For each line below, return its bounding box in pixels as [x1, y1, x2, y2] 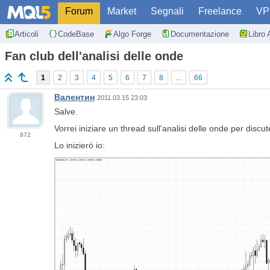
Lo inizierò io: [54, 140, 105, 151]
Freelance [198, 6, 242, 16]
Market [107, 6, 136, 16]
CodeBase [58, 29, 94, 39]
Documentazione [171, 29, 229, 39]
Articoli [14, 29, 39, 39]
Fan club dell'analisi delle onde [5, 49, 183, 63]
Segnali [151, 6, 184, 16]
